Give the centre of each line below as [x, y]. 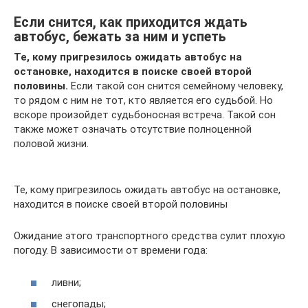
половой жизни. [51, 144]
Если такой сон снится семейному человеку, [176, 86]
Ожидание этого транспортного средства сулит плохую [150, 236]
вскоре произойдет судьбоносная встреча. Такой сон [145, 115]
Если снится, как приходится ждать [131, 22]
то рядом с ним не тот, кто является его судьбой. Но [143, 101]
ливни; [66, 282]
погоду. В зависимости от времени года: [111, 251]
